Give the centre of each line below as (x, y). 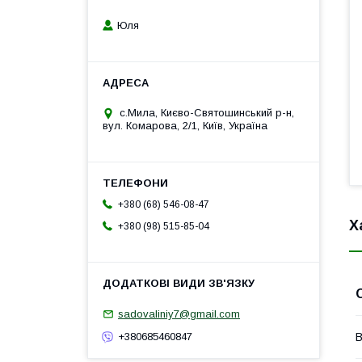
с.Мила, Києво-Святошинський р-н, (207, 113)
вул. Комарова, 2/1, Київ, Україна (185, 126)
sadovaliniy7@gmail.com (179, 314)
